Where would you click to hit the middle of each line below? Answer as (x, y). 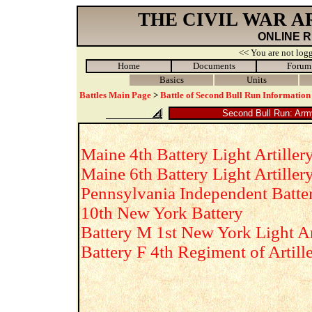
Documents (214, 66)
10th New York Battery (162, 213)
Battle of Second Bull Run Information (235, 95)
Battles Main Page (115, 95)
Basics (171, 80)
